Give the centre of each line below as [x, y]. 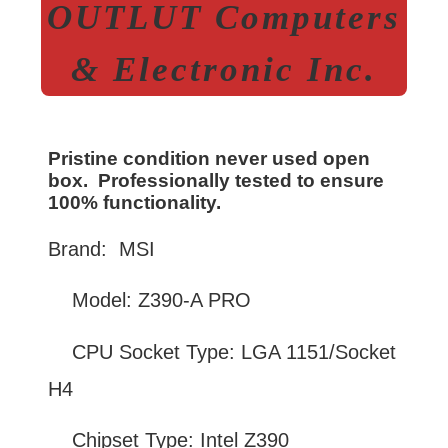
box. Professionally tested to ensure [216, 181]
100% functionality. [139, 203]
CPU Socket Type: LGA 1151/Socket [222, 351]
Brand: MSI [101, 248]
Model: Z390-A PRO [149, 300]
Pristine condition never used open [209, 159]
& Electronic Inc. [224, 70]
